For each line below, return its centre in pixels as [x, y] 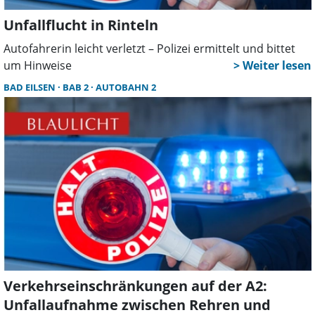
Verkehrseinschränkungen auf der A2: [135, 285]
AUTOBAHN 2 [126, 88]
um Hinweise [38, 66]
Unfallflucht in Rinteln [81, 25]
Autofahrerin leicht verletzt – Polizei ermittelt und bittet [149, 49]
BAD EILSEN [31, 88]
